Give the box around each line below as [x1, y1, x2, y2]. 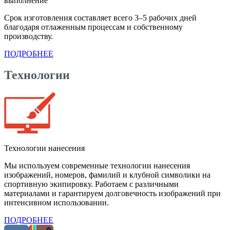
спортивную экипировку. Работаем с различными [4, 180, 179, 189]
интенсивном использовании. [4, 198, 109, 207]
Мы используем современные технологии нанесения [4, 161, 190, 170]
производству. [4, 31, 53, 41]
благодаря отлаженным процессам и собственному [4, 22, 183, 31]
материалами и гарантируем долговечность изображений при [4, 189, 221, 198]
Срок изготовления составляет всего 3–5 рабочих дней [4, 13, 197, 22]
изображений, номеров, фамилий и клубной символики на [4, 170, 210, 180]
